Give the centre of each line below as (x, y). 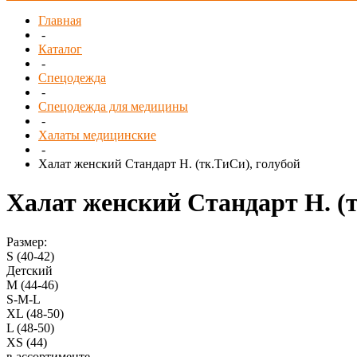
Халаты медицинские (97, 135)
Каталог (60, 49)
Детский (29, 270)
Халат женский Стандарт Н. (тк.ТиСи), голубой (169, 164)
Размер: (27, 241)
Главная (60, 20)
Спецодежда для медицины (113, 106)
